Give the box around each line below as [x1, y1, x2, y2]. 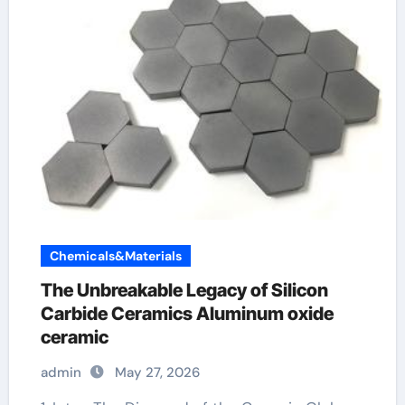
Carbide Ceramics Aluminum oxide [40, 303, 334, 325]
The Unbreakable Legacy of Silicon [40, 279, 328, 301]
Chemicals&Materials [49, 248, 182, 264]
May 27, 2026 [114, 363, 200, 381]
